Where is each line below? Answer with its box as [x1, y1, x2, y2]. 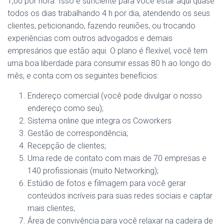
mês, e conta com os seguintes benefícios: [7, 71, 158, 80]
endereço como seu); [27, 103, 103, 113]
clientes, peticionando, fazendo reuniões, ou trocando [7, 21, 195, 30]
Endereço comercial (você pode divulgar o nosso [27, 91, 202, 100]
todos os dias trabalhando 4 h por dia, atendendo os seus [7, 8, 210, 18]
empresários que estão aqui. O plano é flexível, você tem [7, 46, 207, 55]
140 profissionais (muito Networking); [27, 166, 158, 175]
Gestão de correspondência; [27, 128, 128, 138]
